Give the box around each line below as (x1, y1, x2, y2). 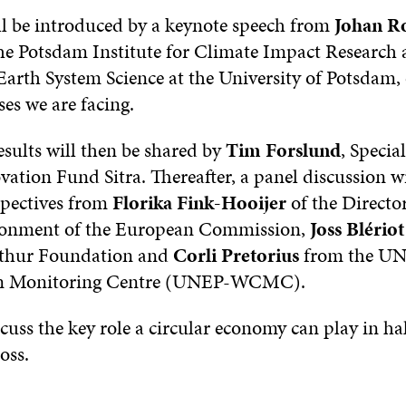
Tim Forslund (225, 135, 341, 164)
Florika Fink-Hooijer (111, 188, 286, 217)
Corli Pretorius (172, 240, 299, 269)
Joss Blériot (309, 214, 404, 243)
